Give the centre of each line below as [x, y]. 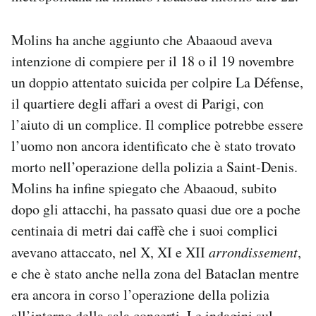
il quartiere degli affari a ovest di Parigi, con [138, 104]
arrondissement [253, 252]
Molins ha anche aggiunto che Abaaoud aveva [142, 40]
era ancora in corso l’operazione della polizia [140, 295]
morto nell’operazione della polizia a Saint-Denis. [154, 167]
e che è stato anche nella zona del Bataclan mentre [155, 274]
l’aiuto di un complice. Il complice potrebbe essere [157, 125]
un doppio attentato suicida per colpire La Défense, [157, 83]
